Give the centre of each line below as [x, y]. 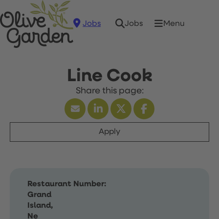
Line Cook [109, 76]
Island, [40, 206]
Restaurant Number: [67, 184]
